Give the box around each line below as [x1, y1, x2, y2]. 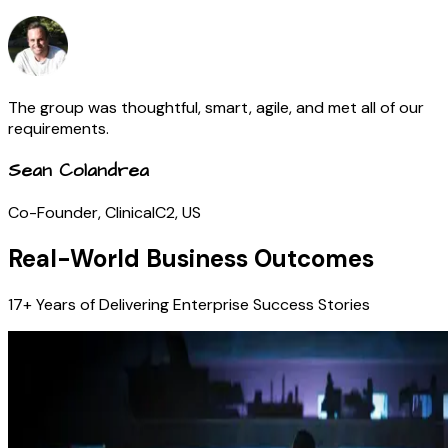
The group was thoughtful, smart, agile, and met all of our [8, 96, 424, 118]
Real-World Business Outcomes [8, 243, 374, 275]
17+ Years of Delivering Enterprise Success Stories [8, 294, 370, 316]
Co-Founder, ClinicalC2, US [8, 202, 201, 224]
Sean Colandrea [8, 157, 149, 184]
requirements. [8, 117, 109, 139]
